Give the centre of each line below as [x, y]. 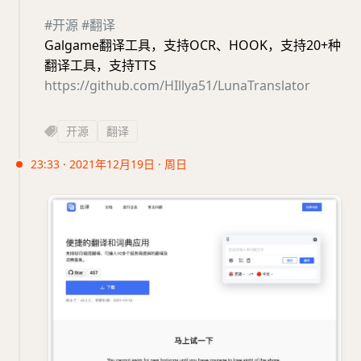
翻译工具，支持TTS [100, 66]
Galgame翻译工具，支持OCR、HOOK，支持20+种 [193, 46]
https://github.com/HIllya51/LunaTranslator [177, 86]
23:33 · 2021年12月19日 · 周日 [109, 164]
